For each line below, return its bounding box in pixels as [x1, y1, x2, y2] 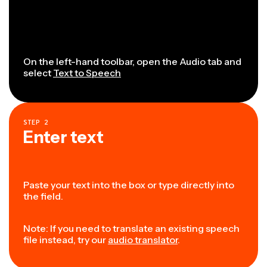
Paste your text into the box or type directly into [23, 179, 234, 191]
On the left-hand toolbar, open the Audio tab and [23, 55, 241, 68]
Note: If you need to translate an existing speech [23, 222, 240, 235]
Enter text [23, 127, 107, 148]
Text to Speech [53, 67, 121, 79]
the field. [23, 190, 63, 203]
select [23, 67, 53, 79]
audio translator [108, 234, 178, 246]
